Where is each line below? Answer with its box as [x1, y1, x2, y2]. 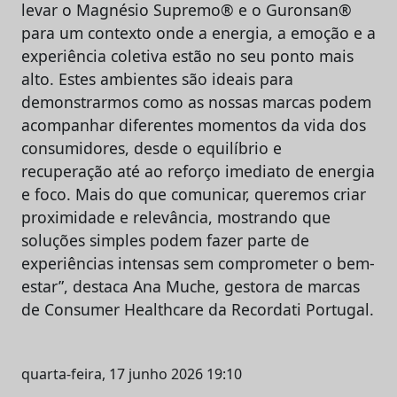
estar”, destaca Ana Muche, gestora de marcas [21, 275, 360, 297]
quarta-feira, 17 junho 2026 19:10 [21, 363, 242, 384]
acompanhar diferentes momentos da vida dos [21, 113, 366, 136]
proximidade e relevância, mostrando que [21, 206, 331, 228]
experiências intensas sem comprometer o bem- [21, 252, 375, 274]
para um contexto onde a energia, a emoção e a [21, 21, 376, 43]
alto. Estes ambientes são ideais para [21, 67, 293, 90]
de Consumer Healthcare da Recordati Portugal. [21, 298, 374, 320]
